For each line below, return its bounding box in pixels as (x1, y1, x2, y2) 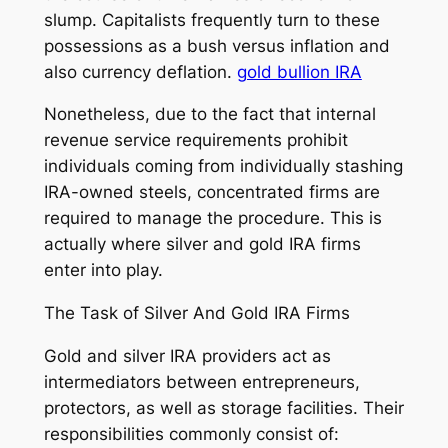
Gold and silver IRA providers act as (43, 345, 331, 366)
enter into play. (43, 260, 163, 281)
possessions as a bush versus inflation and (43, 35, 390, 56)
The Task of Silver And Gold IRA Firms (43, 303, 350, 324)
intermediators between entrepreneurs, (43, 371, 360, 392)
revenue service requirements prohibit (43, 130, 348, 151)
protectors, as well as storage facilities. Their (43, 397, 404, 418)
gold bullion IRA (236, 61, 362, 82)
